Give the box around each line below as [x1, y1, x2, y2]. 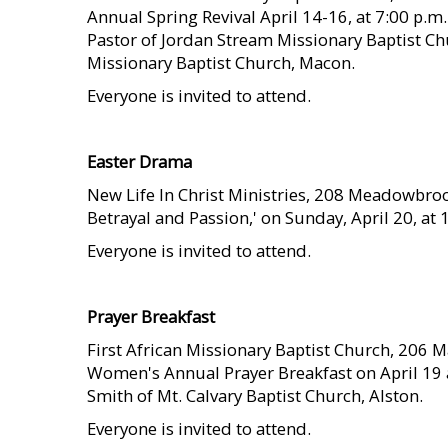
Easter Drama [87, 150, 192, 173]
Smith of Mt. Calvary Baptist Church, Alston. [87, 384, 423, 407]
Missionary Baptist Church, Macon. [87, 51, 355, 74]
